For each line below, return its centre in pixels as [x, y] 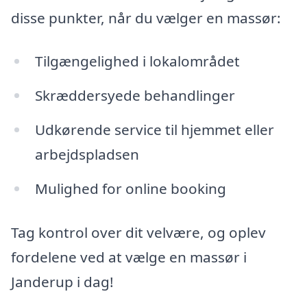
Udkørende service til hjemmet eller [154, 130]
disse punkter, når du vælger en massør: [146, 17]
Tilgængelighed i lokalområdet [137, 61]
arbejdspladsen [87, 155]
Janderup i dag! [62, 281]
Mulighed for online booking [130, 189]
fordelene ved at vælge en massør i [129, 257]
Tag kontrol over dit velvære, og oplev [138, 232]
